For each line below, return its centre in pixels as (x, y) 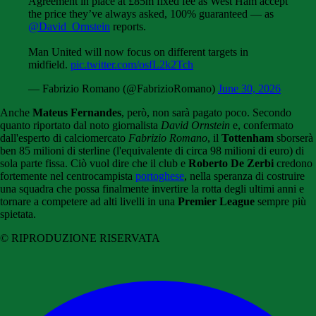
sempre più (280, 202)
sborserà (293, 138)
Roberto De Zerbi (231, 164)
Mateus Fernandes (77, 113)
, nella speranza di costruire (244, 176)
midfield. (49, 65)
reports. (128, 27)
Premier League (216, 202)
